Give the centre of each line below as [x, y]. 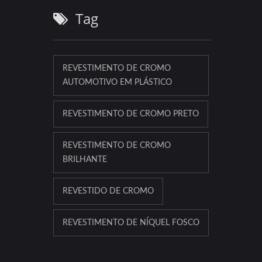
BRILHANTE [85, 160]
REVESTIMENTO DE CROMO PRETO [131, 114]
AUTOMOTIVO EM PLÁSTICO [117, 82]
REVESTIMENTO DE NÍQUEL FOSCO [131, 223]
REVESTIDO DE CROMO [108, 191]
